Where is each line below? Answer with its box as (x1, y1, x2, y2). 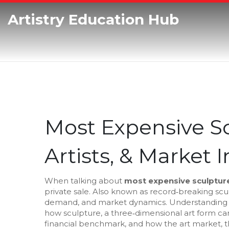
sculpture (63, 208, 101, 218)
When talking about (44, 176, 124, 186)
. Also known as (89, 187, 150, 196)
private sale (44, 187, 89, 196)
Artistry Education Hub (8, 11, 179, 28)
